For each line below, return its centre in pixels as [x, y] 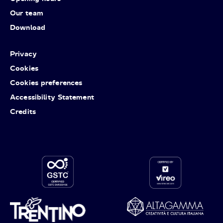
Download [28, 27]
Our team [27, 12]
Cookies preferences [46, 82]
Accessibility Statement [52, 97]
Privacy [23, 53]
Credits [23, 111]
